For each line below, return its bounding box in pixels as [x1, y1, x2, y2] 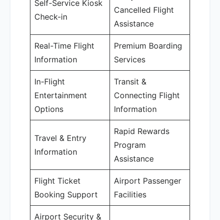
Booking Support [34, 190, 98, 199]
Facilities [114, 190, 146, 199]
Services [114, 55, 145, 64]
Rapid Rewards [114, 126, 169, 136]
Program [114, 140, 146, 150]
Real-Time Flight [34, 41, 94, 51]
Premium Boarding [114, 41, 182, 51]
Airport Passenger [114, 176, 181, 186]
